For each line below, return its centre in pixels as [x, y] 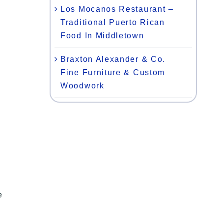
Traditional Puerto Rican [113, 22]
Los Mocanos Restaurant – [117, 9]
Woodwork [82, 85]
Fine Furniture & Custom [113, 72]
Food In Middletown [102, 35]
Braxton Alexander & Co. [113, 59]
